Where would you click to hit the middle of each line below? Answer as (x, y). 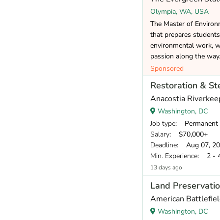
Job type (163, 123)
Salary (160, 134)
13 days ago (166, 167)
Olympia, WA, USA (179, 11)
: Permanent (197, 123)
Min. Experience (174, 156)
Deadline (164, 145)
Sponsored (167, 68)
